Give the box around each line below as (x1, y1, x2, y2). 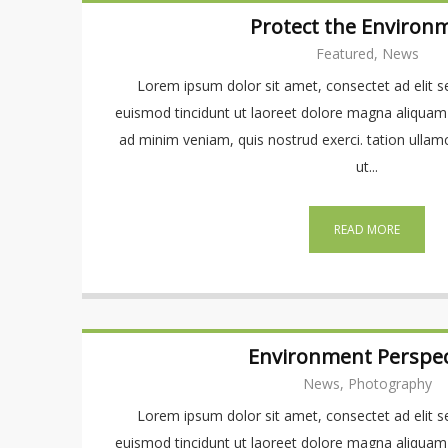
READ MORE (334, 221, 400, 238)
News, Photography (302, 374, 432, 393)
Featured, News (315, 44, 419, 63)
